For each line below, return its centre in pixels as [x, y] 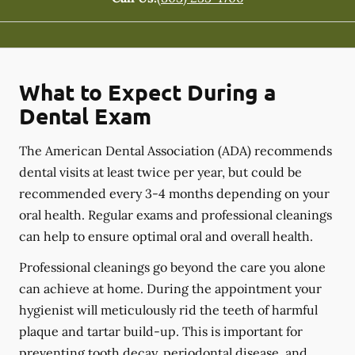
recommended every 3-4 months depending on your [174, 193]
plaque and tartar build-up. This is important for [161, 331]
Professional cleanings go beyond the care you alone [172, 267]
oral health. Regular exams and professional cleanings [176, 214]
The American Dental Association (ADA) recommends [176, 150]
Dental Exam [85, 115]
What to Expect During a [147, 91]
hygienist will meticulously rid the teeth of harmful [168, 309]
